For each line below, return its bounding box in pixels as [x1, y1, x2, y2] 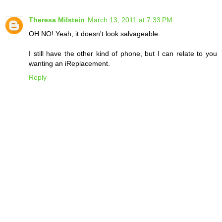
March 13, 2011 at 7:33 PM [88, 16, 172, 24]
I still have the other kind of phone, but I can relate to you [29, 50, 217, 58]
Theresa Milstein [29, 16, 85, 24]
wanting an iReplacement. [29, 59, 110, 68]
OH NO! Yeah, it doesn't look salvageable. [29, 30, 160, 38]
